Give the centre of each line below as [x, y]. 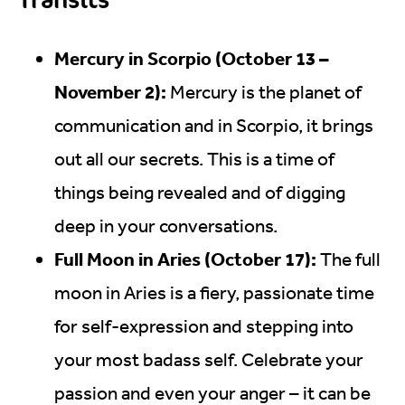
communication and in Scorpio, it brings [214, 125]
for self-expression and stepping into [204, 326]
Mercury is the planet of [266, 92]
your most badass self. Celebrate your [209, 359]
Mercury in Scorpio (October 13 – [192, 58]
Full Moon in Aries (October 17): [187, 259]
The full [350, 259]
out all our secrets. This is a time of [194, 159]
